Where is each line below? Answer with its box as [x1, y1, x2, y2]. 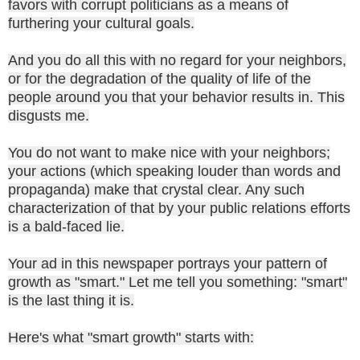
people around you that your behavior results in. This [8, 88, 345, 105]
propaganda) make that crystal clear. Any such [8, 181, 305, 198]
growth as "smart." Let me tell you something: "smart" [8, 273, 347, 290]
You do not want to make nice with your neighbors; [8, 144, 330, 161]
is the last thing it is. [8, 292, 134, 309]
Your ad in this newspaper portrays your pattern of [8, 255, 327, 272]
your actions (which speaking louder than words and [8, 162, 341, 179]
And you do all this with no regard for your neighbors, [8, 51, 346, 68]
